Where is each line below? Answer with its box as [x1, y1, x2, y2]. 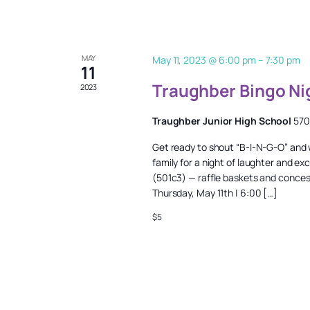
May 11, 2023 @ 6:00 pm [152, 53, 256, 66]
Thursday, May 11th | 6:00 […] [152, 185, 278, 199]
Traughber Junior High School [152, 113, 294, 127]
